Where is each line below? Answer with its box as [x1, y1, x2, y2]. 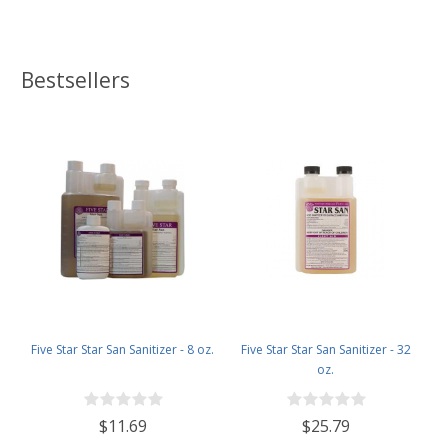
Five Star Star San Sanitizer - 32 [240, 341, 411, 359]
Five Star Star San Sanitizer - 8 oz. [31, 341, 214, 359]
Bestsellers [21, 66, 130, 95]
